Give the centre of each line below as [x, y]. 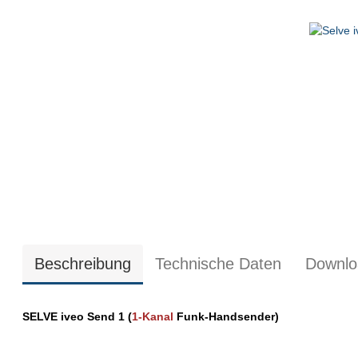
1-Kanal [153, 316]
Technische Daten [219, 264]
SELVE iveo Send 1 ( [78, 316]
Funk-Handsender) [227, 316]
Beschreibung [83, 264]
